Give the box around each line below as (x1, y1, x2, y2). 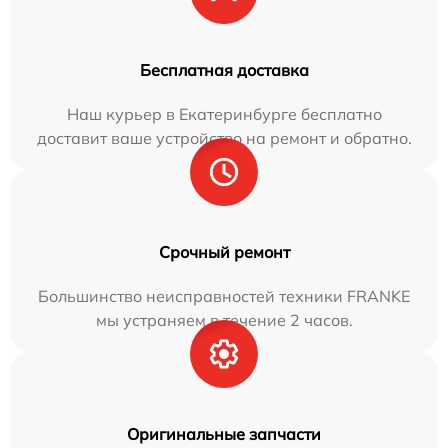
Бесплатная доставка (139, 59, 309, 80)
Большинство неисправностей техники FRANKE (38, 285, 410, 306)
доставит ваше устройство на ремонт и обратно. (36, 127, 412, 148)
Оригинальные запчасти (127, 423, 321, 444)
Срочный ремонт (158, 241, 290, 262)
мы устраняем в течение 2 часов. (95, 309, 353, 330)
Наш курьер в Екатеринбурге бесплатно (66, 103, 382, 124)
